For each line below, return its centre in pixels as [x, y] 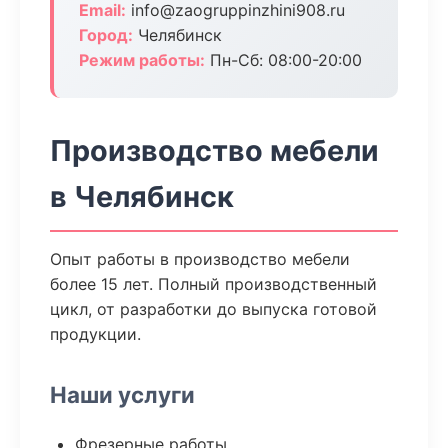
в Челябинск [142, 196]
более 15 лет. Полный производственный [213, 284]
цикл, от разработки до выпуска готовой [213, 309]
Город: [106, 35]
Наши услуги [122, 394]
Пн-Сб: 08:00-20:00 [283, 60]
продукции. [95, 334]
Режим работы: [142, 60]
